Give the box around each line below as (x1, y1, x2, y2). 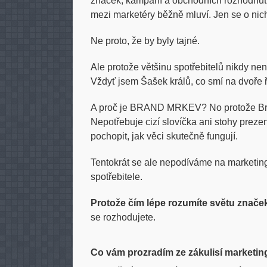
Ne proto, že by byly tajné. (91, 36, 200, 46)
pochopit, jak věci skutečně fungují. (91, 131, 238, 141)
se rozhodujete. (91, 212, 156, 222)
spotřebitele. (91, 172, 142, 182)
